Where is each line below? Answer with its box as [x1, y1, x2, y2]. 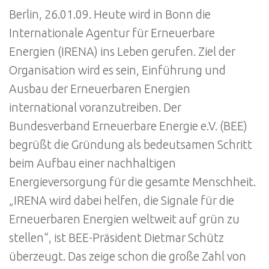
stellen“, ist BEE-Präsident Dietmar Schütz [9, 231, 224, 244]
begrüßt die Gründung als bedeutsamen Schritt [9, 138, 252, 151]
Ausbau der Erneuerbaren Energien [9, 82, 190, 95]
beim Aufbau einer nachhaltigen [9, 156, 176, 170]
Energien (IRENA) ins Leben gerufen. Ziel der [9, 44, 235, 58]
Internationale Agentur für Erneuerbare [9, 26, 215, 40]
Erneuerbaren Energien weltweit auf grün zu [9, 212, 240, 226]
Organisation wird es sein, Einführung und [9, 63, 226, 77]
